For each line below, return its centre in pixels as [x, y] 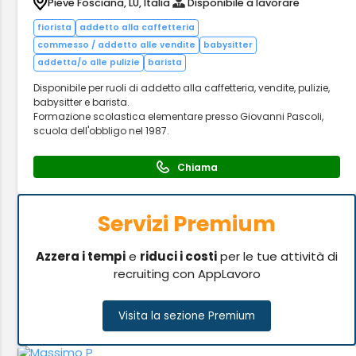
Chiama [197, 167]
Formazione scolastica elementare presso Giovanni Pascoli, [179, 116]
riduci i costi [179, 256]
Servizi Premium [187, 224]
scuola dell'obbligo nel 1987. [102, 131]
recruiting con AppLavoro [187, 274]
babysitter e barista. [82, 102]
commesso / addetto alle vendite [117, 45]
